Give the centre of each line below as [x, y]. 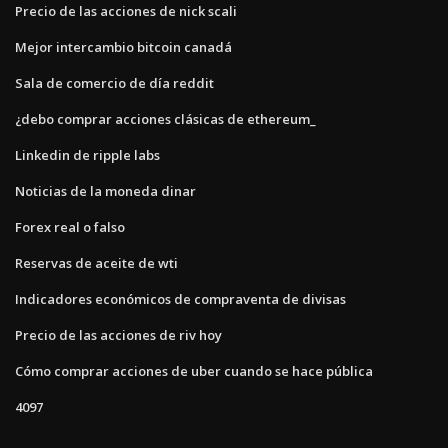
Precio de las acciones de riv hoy [118, 334]
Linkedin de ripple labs [87, 154]
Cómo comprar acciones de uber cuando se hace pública [194, 370]
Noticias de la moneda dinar [105, 190]
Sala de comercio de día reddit [114, 82]
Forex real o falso [70, 226]
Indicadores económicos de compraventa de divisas [180, 298]
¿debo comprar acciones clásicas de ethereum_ [165, 118]
